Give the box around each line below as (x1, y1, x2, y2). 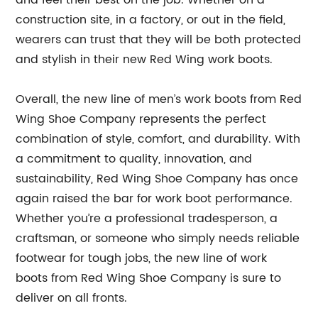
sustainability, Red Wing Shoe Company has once (16, 169, 299, 188)
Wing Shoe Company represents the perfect (16, 109, 267, 128)
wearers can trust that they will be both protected (16, 30, 302, 49)
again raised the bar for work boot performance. (16, 189, 293, 208)
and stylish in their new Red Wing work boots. (16, 50, 273, 69)
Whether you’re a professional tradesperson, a (16, 209, 278, 228)
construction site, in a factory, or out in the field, (16, 10, 286, 29)
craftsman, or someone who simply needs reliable (16, 229, 300, 248)
